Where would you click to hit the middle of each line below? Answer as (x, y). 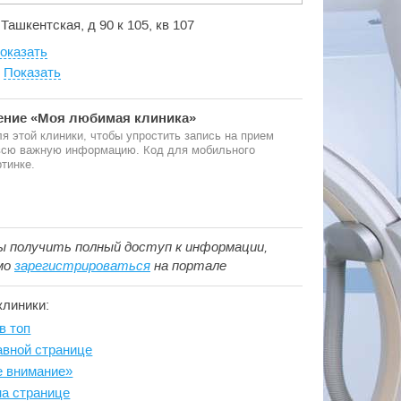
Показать (32, 72)
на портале (188, 265)
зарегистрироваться (82, 265)
